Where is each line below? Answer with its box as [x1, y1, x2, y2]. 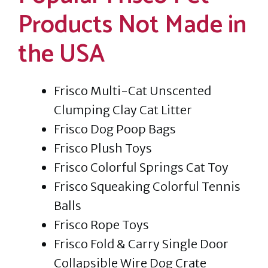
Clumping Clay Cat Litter [54, 102, 192, 118]
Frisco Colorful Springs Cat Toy [54, 160, 229, 175]
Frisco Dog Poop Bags [54, 121, 176, 137]
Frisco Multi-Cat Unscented [54, 83, 211, 99]
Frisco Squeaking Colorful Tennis [54, 179, 240, 194]
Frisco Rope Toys [54, 217, 149, 233]
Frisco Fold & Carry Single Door [54, 236, 229, 252]
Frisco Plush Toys [54, 141, 152, 156]
